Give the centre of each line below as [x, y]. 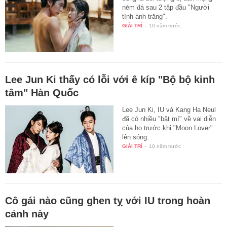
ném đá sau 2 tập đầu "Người [166, 7]
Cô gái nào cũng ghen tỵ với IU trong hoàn [108, 201]
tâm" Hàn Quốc [42, 93]
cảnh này [27, 214]
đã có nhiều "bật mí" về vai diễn [169, 119]
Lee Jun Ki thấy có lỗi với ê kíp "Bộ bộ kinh [110, 80]
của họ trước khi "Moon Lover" [168, 128]
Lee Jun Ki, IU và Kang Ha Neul [169, 110]
